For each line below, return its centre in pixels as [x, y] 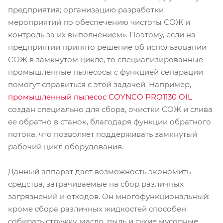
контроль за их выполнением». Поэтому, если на [102, 34]
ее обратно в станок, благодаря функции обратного [110, 121]
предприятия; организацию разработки [86, 9]
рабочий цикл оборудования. [67, 146]
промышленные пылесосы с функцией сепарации [106, 72]
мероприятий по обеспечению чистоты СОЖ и [99, 22]
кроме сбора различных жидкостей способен [97, 209]
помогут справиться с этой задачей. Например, [100, 84]
